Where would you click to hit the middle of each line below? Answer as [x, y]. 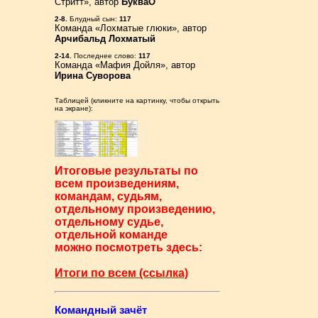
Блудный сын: [94, 19]
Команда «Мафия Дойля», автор [125, 65]
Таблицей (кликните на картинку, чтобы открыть [137, 100]
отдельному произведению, [135, 209]
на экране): [74, 108]
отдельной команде [111, 235]
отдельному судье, [109, 222]
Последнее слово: [105, 56]
